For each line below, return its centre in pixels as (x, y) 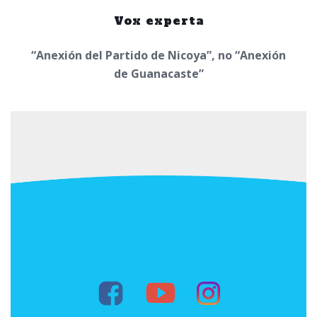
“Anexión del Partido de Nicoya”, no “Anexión (158, 56)
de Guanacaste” (158, 74)
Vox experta (158, 21)
